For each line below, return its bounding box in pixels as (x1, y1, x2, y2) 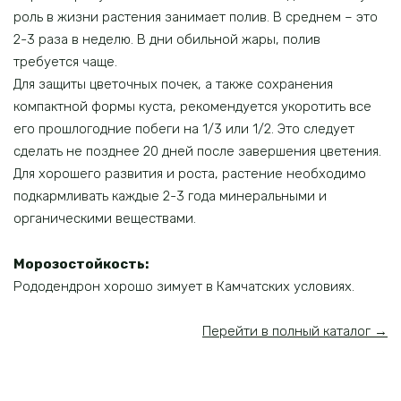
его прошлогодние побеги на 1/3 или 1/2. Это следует (13, 121, 354, 138)
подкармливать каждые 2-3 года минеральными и (13, 188, 327, 205)
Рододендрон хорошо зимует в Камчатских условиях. (13, 277, 354, 294)
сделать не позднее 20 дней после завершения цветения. (13, 143, 381, 160)
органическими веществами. (13, 210, 196, 227)
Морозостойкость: (13, 255, 149, 272)
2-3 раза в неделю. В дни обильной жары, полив (13, 31, 320, 48)
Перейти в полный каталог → (202, 323, 388, 340)
